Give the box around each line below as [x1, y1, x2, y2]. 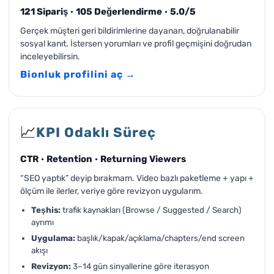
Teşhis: [31, 205, 61, 215]
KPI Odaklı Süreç [36, 124, 156, 141]
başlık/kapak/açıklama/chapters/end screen [75, 233, 245, 243]
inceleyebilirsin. [20, 51, 80, 62]
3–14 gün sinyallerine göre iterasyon [71, 261, 209, 271]
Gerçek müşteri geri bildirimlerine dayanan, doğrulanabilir [20, 26, 239, 37]
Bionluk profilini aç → [20, 68, 136, 81]
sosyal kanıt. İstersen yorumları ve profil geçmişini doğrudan [20, 39, 251, 50]
